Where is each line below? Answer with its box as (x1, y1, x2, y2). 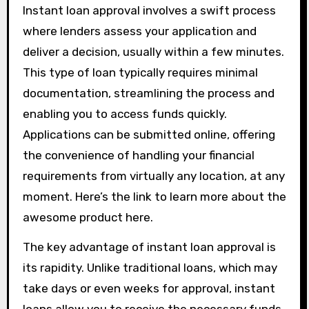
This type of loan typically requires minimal (22, 66, 258, 79)
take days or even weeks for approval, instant (22, 281, 275, 295)
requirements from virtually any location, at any (22, 169, 285, 183)
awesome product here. (22, 210, 153, 224)
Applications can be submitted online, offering (22, 128, 275, 141)
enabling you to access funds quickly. (22, 107, 227, 121)
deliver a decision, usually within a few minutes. (22, 45, 284, 59)
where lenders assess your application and (22, 24, 257, 38)
